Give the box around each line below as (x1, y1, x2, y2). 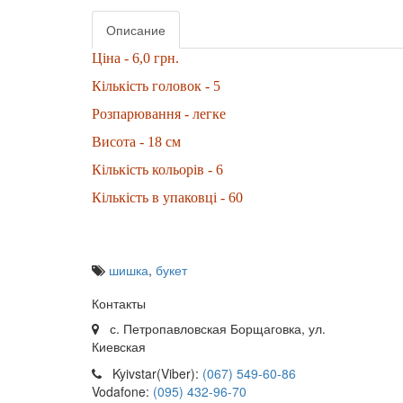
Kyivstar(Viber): (102, 364, 202, 382)
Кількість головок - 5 (92, 78, 220, 94)
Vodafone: (92, 382, 153, 400)
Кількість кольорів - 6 (92, 162, 223, 177)
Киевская (92, 337, 146, 355)
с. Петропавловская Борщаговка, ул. (99, 319, 326, 337)
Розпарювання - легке (92, 106, 226, 121)
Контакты (92, 294, 146, 312)
